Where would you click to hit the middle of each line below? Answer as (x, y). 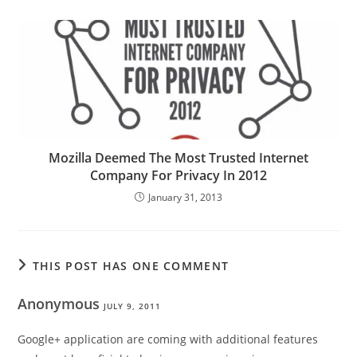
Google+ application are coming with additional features (168, 339)
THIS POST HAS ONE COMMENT (131, 265)
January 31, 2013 (185, 197)
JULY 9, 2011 (133, 306)
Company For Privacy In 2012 (178, 175)
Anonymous (61, 303)
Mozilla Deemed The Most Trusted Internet (178, 157)
